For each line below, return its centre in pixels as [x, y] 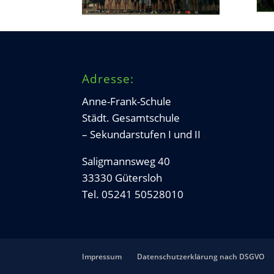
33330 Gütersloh [122, 177]
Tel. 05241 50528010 [133, 194]
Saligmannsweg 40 [126, 161]
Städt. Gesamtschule [131, 117]
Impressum [102, 256]
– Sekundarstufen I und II [142, 134]
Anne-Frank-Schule [127, 101]
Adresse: [108, 79]
